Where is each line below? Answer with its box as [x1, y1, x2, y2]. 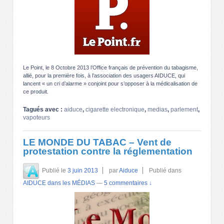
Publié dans [149, 167, 181, 174]
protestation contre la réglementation [23, 145, 192, 156]
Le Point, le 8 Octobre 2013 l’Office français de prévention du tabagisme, [23, 64, 198, 70]
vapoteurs [23, 113, 50, 121]
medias [147, 105, 167, 113]
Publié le [42, 167, 67, 174]
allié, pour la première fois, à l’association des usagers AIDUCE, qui [23, 72, 185, 78]
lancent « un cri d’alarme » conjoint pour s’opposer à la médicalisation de [23, 80, 197, 86]
